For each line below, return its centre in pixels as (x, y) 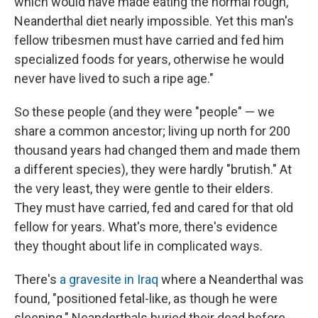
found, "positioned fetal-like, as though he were (146, 298)
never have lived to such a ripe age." (114, 78)
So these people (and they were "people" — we (144, 111)
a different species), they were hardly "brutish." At (153, 169)
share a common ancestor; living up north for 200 (152, 131)
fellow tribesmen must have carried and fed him (149, 40)
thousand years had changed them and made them (157, 150)
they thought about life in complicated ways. (138, 246)
